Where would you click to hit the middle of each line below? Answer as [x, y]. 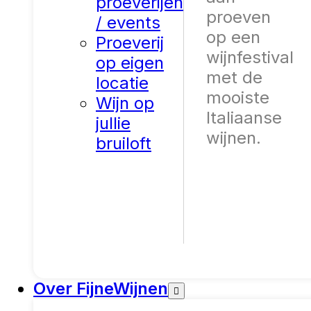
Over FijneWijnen [101, 288]
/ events [128, 23]
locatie [122, 83]
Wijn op [125, 103]
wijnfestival [250, 57]
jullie [113, 123]
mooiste [238, 98]
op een [233, 37]
